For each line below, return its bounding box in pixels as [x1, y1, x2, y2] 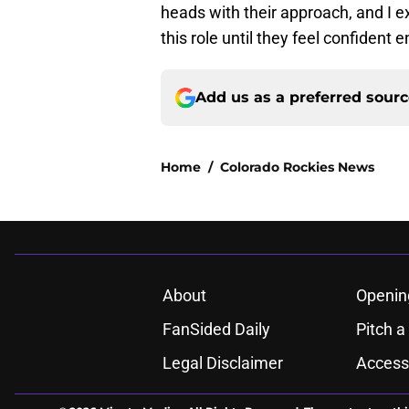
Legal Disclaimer [162, 353, 283, 373]
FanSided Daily [162, 320, 270, 340]
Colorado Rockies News [220, 159, 374, 176]
